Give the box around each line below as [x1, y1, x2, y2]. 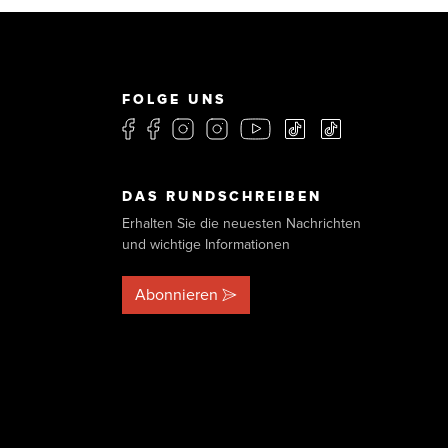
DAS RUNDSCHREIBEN [122, 187, 322, 205]
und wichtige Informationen [122, 235, 290, 253]
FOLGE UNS [122, 90, 226, 108]
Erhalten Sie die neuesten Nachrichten [122, 214, 361, 232]
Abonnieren [135, 284, 218, 305]
